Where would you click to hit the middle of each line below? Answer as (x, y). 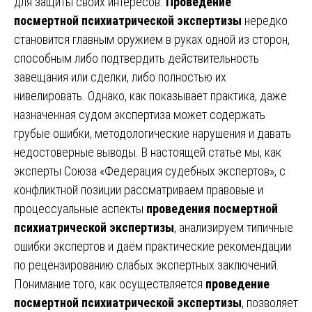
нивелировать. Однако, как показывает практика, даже (150, 96)
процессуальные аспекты (80, 209)
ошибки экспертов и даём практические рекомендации (153, 247)
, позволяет (270, 303)
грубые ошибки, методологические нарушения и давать (153, 134)
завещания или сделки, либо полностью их (120, 77)
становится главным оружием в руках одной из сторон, (152, 40)
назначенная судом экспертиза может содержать (140, 115)
